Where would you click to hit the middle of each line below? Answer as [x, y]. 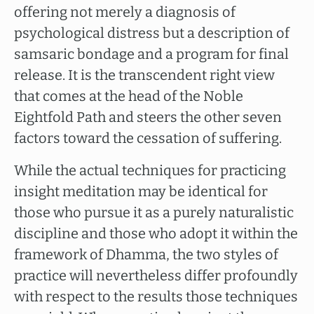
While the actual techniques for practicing [150, 170]
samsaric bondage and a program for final [151, 54]
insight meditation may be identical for [141, 191]
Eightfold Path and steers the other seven [148, 117]
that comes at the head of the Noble [129, 96]
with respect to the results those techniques [156, 296]
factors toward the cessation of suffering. [148, 138]
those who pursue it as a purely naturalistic [154, 212]
